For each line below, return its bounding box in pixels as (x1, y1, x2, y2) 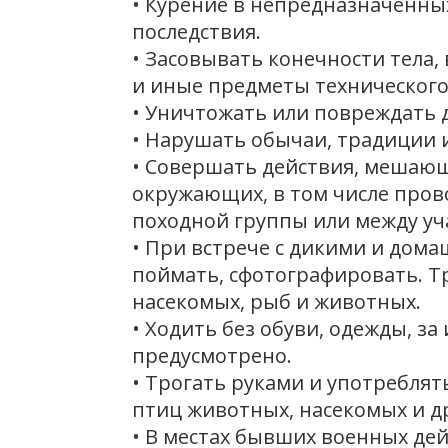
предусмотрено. (132, 342, 292, 369)
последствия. (132, 18, 261, 45)
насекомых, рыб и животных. (132, 288, 421, 315)
